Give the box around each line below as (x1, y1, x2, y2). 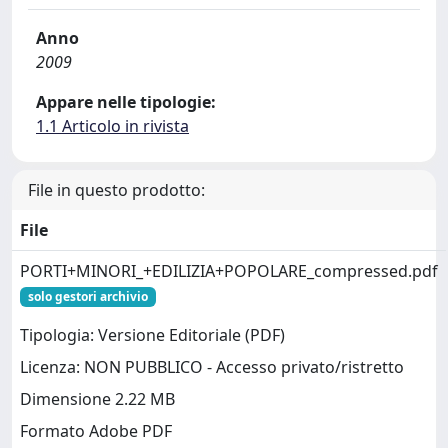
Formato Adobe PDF (20, 420, 172, 443)
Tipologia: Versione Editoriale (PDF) (20, 324, 285, 347)
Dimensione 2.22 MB (20, 388, 175, 411)
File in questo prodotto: (28, 179, 205, 201)
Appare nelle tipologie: (36, 91, 216, 113)
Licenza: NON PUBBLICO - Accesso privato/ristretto (20, 356, 404, 379)
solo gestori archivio (27, 288, 148, 305)
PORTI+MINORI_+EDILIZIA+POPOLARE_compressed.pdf (20, 260, 438, 282)
